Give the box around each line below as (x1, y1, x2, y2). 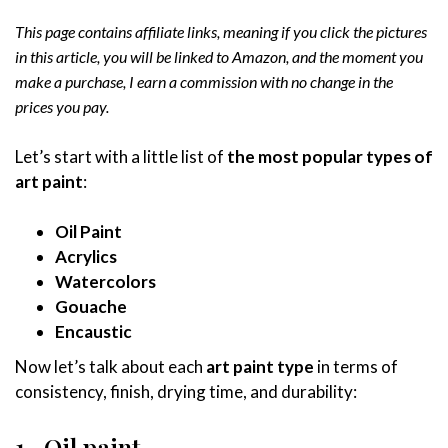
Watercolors (55, 270, 156, 292)
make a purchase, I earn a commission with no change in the (15, 71, 393, 91)
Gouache (55, 295, 127, 317)
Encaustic (55, 320, 132, 342)
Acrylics (55, 245, 117, 267)
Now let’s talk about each (15, 355, 203, 377)
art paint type (203, 355, 314, 377)
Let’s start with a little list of (15, 145, 227, 167)
